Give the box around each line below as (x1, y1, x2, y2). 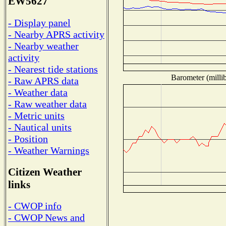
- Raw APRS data (8, 75, 79, 86)
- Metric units (8, 109, 65, 121)
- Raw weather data (8, 98, 87, 109)
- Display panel (8, 17, 71, 28)
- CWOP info (8, 200, 62, 212)
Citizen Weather (8, 165, 82, 178)
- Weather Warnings (8, 144, 89, 156)
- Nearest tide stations (8, 63, 98, 75)
